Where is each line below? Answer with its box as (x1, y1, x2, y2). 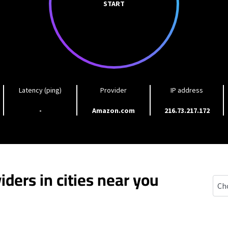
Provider (100, 85, 127, 95)
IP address (170, 85, 203, 95)
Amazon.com (92, 106, 135, 115)
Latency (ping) (19, 85, 62, 95)
